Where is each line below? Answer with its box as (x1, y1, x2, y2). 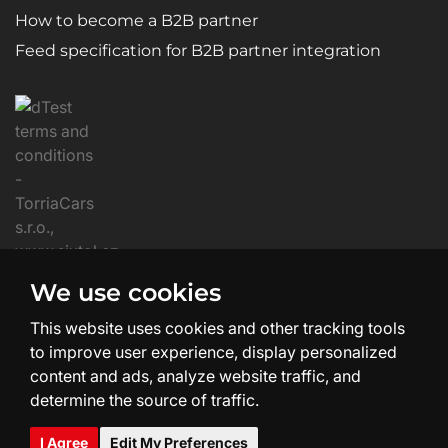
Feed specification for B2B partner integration (15, 40, 381, 60)
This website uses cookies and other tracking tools (30, 318, 405, 338)
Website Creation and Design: (72, 404, 297, 425)
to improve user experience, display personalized (30, 342, 397, 362)
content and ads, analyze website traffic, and (30, 366, 361, 386)
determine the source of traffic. (30, 390, 259, 410)
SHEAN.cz (296, 404, 376, 425)
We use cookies (30, 278, 221, 307)
